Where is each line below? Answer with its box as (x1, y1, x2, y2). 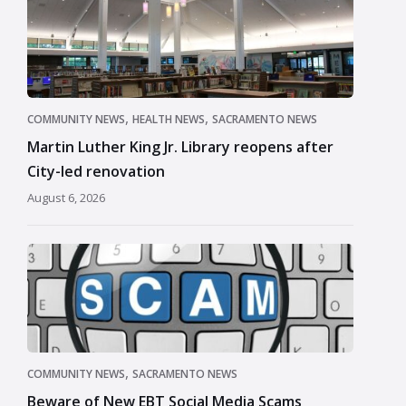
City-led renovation (27, 160, 165, 181)
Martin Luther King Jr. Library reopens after (27, 136, 333, 157)
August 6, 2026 (27, 188, 105, 206)
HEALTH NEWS (132, 111, 205, 127)
